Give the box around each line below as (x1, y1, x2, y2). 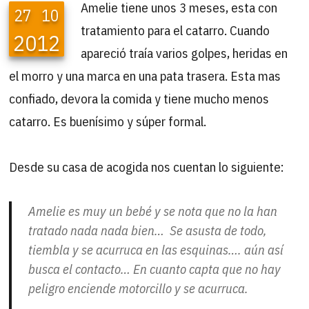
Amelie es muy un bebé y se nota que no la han (28, 202, 278, 219)
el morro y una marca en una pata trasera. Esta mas (9, 66, 281, 84)
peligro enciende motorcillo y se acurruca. (28, 279, 249, 297)
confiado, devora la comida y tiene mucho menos (9, 89, 270, 107)
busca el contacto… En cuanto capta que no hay (28, 260, 281, 277)
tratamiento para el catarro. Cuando (81, 21, 270, 39)
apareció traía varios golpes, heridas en (81, 43, 288, 61)
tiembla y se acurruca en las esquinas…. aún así (28, 241, 287, 258)
